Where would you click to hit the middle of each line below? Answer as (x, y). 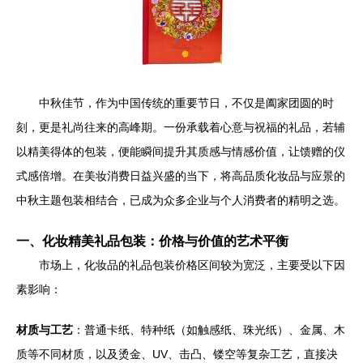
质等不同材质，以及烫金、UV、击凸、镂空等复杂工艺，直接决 (177, 354)
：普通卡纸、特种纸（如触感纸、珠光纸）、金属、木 (209, 330)
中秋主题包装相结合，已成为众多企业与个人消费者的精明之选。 (181, 200)
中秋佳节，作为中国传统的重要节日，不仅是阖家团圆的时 (186, 103)
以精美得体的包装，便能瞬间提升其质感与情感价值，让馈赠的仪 (181, 152)
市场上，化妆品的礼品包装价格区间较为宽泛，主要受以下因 (192, 265)
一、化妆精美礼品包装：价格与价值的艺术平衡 (152, 241)
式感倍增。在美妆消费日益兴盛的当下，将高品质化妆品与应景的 (181, 176)
